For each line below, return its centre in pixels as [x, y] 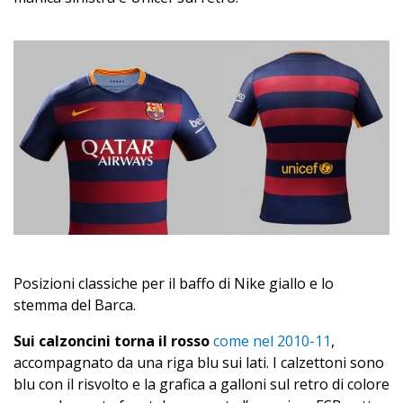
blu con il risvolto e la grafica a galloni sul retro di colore [201, 385]
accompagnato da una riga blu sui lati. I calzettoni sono [199, 363]
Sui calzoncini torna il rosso [112, 341]
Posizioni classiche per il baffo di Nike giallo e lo [174, 284]
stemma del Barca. [75, 305]
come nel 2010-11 [272, 341]
